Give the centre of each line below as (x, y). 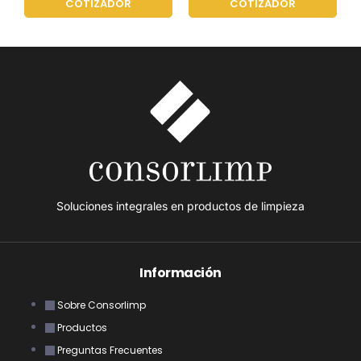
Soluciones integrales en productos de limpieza (180, 205)
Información (180, 272)
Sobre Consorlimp (102, 305)
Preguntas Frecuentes (110, 350)
